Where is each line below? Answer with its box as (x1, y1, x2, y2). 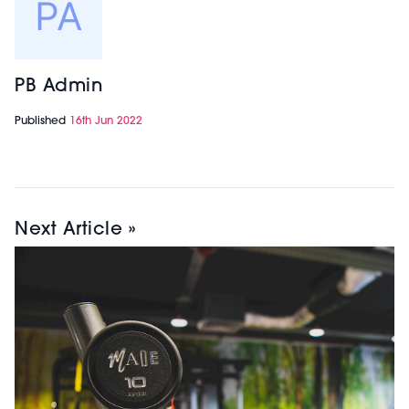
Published (15, 116, 69, 128)
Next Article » (15, 221, 135, 240)
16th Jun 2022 (69, 116, 142, 128)
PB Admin (15, 78, 102, 97)
